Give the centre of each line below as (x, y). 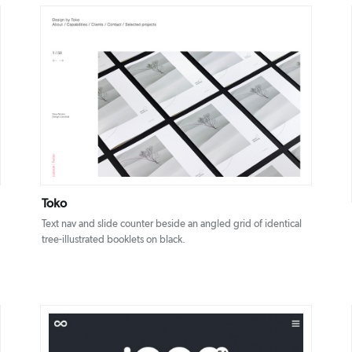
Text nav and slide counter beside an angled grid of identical (171, 225)
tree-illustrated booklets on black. (113, 240)
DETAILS (153, 96)
